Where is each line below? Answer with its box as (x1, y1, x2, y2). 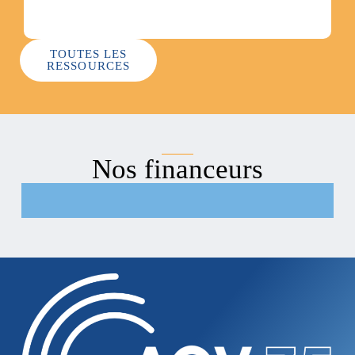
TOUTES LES (49, 48, 128, 60)
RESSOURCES (47, 59, 130, 72)
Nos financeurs (91, 154, 263, 185)
